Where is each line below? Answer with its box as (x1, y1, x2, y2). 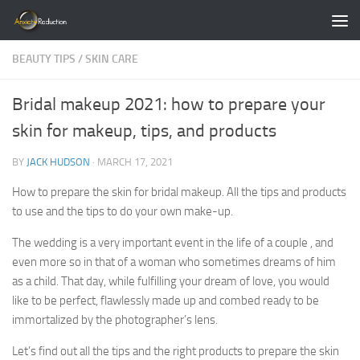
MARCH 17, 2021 (97, 156, 173, 168)
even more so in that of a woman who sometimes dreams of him (12, 255, 336, 269)
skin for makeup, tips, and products (12, 121, 276, 141)
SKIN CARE (85, 52, 138, 66)
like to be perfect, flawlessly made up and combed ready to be (12, 293, 319, 308)
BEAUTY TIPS (12, 52, 76, 66)
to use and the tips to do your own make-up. (12, 204, 233, 219)
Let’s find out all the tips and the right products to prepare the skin (12, 344, 339, 358)
